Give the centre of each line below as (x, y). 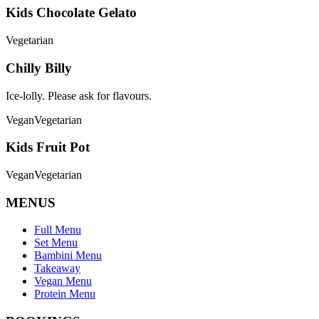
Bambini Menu (68, 256)
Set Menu (56, 243)
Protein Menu (65, 294)
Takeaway (57, 268)
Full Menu (58, 230)
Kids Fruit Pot (48, 147)
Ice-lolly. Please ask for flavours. (79, 95)
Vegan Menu (63, 281)
